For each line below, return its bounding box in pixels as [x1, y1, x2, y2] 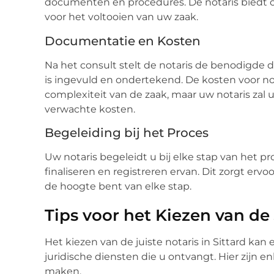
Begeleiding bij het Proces [45, 125, 209, 141]
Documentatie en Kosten [45, 33, 201, 48]
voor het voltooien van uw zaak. [45, 11, 198, 23]
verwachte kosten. [45, 103, 135, 115]
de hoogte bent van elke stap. [45, 180, 191, 193]
